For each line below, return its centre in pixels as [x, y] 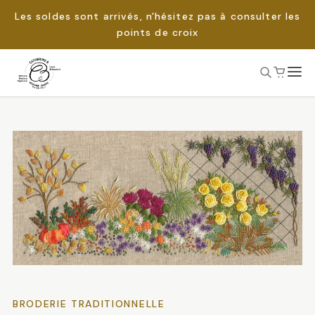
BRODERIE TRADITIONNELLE [89, 303]
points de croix [157, 32]
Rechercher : [45, 114]
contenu [36, 124]
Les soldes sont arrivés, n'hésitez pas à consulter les [157, 16]
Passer [31, 82]
